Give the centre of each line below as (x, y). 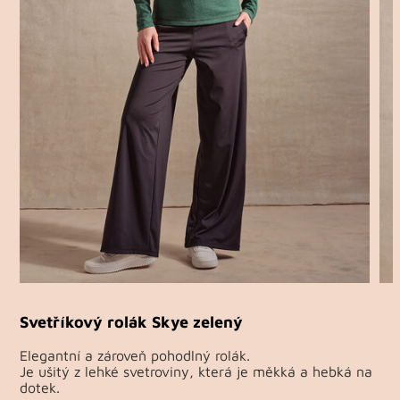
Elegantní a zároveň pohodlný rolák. (135, 355)
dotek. (40, 387)
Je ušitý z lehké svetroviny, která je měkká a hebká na (196, 371)
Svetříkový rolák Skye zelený (132, 321)
